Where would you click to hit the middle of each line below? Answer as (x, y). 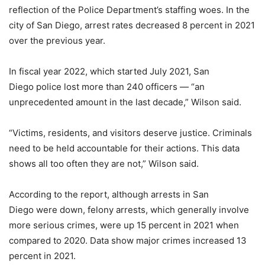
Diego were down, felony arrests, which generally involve (129, 209)
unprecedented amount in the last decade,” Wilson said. (125, 102)
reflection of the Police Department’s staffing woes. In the (129, 9)
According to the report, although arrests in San (109, 194)
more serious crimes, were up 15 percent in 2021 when (124, 225)
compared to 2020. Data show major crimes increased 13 (128, 240)
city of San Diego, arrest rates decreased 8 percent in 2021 (132, 25)
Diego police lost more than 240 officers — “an (107, 86)
